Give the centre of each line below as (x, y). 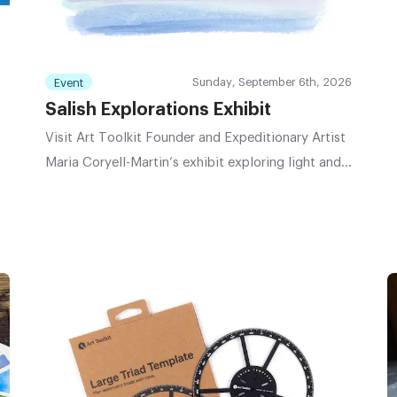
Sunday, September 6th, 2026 (272, 82)
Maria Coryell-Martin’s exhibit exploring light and (193, 163)
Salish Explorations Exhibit (158, 110)
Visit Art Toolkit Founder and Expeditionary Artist (195, 138)
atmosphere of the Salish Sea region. (156, 188)
